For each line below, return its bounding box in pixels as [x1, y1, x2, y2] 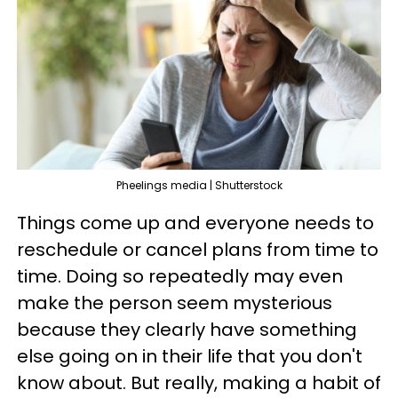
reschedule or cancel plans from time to [17, 236, 378, 262]
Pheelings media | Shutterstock [115, 177, 283, 193]
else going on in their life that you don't [17, 343, 362, 369]
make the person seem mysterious [17, 290, 332, 315]
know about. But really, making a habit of [17, 370, 381, 395]
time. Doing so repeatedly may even [17, 263, 343, 289]
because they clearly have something [17, 316, 357, 342]
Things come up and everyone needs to [17, 210, 374, 235]
